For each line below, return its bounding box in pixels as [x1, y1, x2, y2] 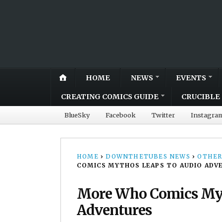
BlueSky [64, 111, 90, 119]
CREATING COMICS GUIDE [61, 92, 159, 101]
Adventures [77, 201, 152, 219]
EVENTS [176, 73, 206, 82]
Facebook [106, 111, 136, 119]
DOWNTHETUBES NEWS [106, 152, 190, 160]
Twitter [152, 111, 175, 119]
